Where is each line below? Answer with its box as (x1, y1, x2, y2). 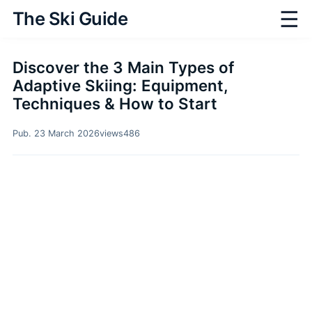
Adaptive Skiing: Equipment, (13, 76, 228, 95)
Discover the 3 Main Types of (13, 58, 234, 77)
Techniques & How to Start (13, 94, 217, 113)
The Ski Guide (13, 8, 128, 29)
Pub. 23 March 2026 (13, 128, 100, 139)
